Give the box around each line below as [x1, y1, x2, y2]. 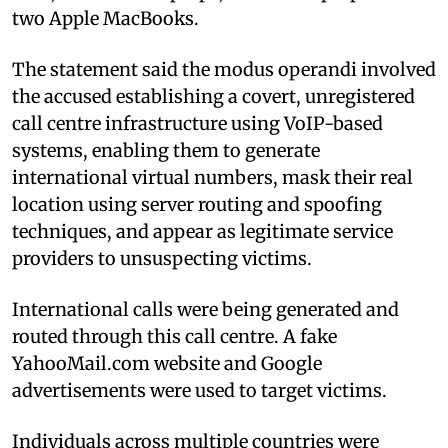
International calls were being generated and [12, 297, 399, 321]
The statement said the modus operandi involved [12, 57, 436, 81]
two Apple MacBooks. [12, 6, 199, 30]
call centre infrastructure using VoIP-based [12, 111, 383, 135]
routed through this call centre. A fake [12, 324, 337, 348]
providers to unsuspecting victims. [12, 246, 312, 270]
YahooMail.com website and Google [12, 351, 322, 375]
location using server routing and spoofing [12, 192, 382, 216]
